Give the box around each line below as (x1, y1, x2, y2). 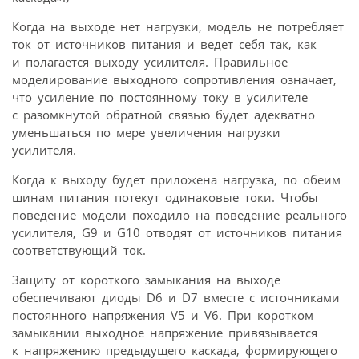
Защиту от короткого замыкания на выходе (12, 271, 280, 288)
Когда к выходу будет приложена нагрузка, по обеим (12, 171, 341, 188)
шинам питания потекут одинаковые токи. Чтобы (12, 188, 318, 205)
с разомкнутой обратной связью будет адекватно (12, 106, 315, 123)
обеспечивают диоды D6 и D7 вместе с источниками (12, 288, 340, 305)
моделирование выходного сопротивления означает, (12, 71, 337, 87)
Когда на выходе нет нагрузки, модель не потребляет (12, 18, 344, 34)
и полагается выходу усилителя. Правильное (12, 53, 288, 70)
